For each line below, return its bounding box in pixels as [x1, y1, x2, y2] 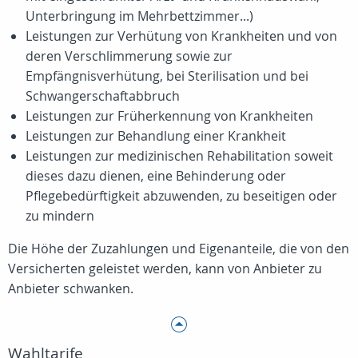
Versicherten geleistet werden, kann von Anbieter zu [8, 260, 322, 277]
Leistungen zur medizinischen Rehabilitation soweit [26, 147, 333, 165]
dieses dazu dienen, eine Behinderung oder [26, 167, 286, 185]
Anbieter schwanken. [8, 280, 133, 297]
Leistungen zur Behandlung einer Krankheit [26, 127, 286, 145]
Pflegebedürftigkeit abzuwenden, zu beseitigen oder [26, 187, 337, 205]
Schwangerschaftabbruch [26, 87, 180, 105]
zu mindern [26, 207, 94, 225]
